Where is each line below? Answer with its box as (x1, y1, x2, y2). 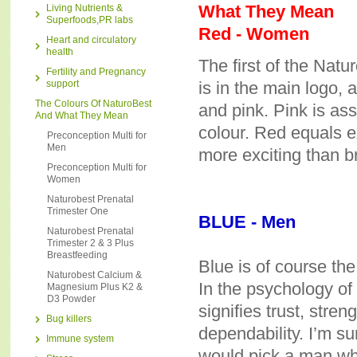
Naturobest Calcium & (47, 269, 142, 280)
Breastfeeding (47, 249, 108, 261)
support (46, 78, 79, 89)
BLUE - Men (198, 212, 296, 233)
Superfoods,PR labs (46, 14, 133, 25)
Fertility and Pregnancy (46, 66, 146, 77)
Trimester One (47, 206, 108, 217)
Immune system (46, 333, 114, 344)
